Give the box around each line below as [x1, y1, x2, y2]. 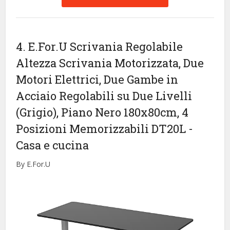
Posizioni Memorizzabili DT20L [16, 121, 189, 137]
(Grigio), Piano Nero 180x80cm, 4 [16, 105, 189, 120]
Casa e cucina [16, 138, 89, 153]
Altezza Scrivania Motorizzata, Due [16, 55, 204, 71]
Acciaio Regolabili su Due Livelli [16, 88, 193, 104]
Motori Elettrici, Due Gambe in [16, 72, 179, 87]
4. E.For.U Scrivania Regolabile [16, 39, 183, 54]
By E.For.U [16, 159, 51, 169]
